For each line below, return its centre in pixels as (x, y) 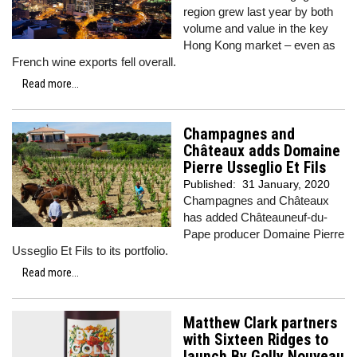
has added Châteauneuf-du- (255, 217)
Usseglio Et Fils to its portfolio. (92, 251)
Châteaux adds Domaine (262, 151)
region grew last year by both (258, 12)
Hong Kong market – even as (259, 45)
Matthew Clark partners (260, 323)
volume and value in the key (256, 28)
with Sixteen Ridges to (256, 340)
